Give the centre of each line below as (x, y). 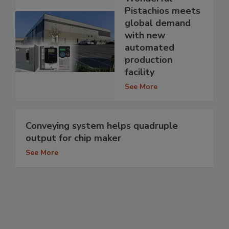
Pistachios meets (163, 10)
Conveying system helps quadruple (102, 125)
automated (150, 47)
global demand (158, 23)
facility (140, 72)
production (148, 60)
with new (145, 35)
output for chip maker (73, 138)
